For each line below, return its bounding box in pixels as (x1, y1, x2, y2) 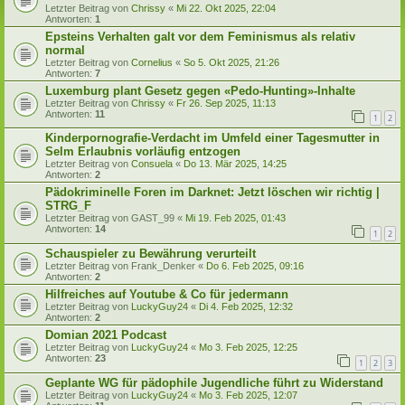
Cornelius (131, 56, 173, 68)
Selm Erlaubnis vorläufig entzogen (45, 145, 240, 159)
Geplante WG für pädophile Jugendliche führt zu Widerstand (45, 375, 383, 390)
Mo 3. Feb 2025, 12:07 (199, 389, 297, 400)
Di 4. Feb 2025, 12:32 (199, 300, 293, 312)
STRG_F (45, 199, 91, 213)
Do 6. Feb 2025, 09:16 (206, 259, 304, 271)
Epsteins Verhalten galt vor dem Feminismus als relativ (45, 29, 355, 43)
